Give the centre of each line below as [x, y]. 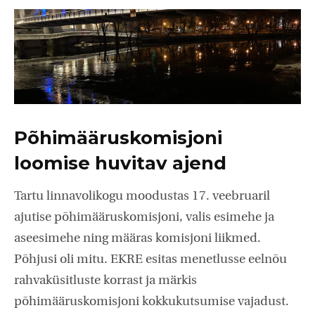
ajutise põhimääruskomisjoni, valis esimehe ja [144, 217]
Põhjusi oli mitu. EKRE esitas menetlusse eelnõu [150, 259]
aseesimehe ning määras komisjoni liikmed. [137, 238]
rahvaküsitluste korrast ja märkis [105, 281]
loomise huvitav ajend [120, 163]
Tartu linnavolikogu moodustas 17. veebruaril [142, 196]
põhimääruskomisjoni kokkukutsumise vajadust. [152, 302]
